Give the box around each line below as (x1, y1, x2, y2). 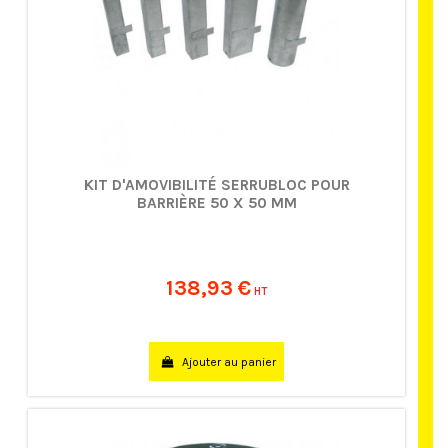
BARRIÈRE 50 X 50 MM (136, 193, 297, 212)
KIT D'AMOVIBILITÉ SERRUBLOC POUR (83, 175, 350, 194)
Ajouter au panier (179, 354, 276, 369)
